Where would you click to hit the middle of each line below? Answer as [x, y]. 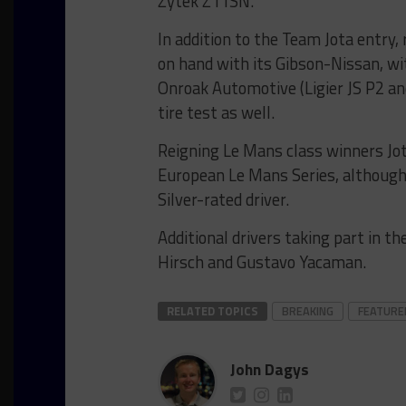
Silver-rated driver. [223, 199]
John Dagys [270, 369]
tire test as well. [216, 112]
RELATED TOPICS [213, 311]
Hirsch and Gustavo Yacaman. [262, 262]
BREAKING [308, 311]
